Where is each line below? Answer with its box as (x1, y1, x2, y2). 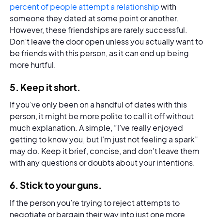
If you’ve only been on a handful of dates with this (10, 99, 187, 110)
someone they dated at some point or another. (10, 13, 179, 23)
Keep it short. (20, 81, 80, 93)
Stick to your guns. (20, 179, 102, 191)
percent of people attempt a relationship (10, 1, 159, 12)
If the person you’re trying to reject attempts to (10, 197, 180, 208)
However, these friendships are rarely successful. (10, 25, 187, 35)
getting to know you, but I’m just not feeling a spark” (10, 134, 198, 145)
